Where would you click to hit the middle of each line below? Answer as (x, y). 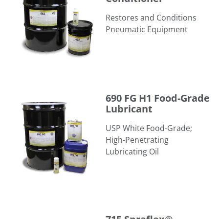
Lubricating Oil (132, 151)
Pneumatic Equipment (147, 29)
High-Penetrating (137, 140)
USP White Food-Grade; (149, 128)
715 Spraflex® (33, 211)
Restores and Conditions (151, 17)
